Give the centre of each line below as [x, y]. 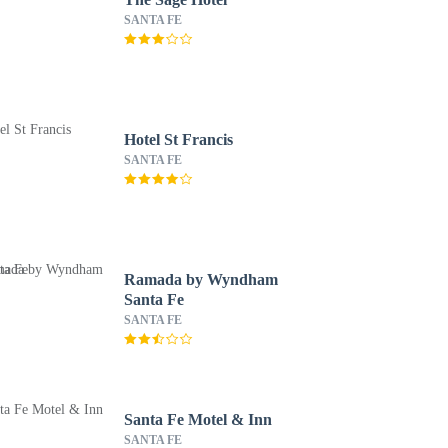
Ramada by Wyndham [200, 279]
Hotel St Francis [178, 139]
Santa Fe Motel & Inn [197, 419]
